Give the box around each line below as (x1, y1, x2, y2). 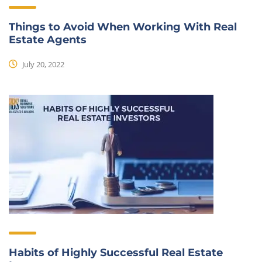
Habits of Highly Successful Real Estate (9, 246, 223, 259)
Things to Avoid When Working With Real (9, 20, 237, 33)
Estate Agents (9, 33, 87, 46)
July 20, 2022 (20, 58, 64, 70)
